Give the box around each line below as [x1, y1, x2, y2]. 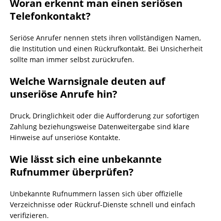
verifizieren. [10, 211, 49, 220]
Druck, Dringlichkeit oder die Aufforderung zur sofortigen [10, 111, 199, 120]
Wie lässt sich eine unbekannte [10, 152, 162, 166]
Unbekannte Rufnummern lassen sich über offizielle [10, 189, 183, 198]
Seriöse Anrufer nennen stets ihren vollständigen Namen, [10, 33, 201, 42]
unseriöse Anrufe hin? [10, 87, 117, 101]
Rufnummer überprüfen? [10, 165, 134, 179]
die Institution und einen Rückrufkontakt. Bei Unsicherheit [10, 44, 203, 53]
